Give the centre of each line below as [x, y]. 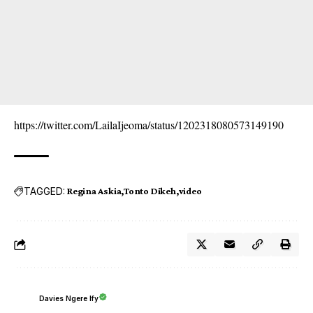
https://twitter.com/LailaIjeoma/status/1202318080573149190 [149, 125]
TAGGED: [44, 191]
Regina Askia [94, 191]
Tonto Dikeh [150, 191]
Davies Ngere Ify [69, 298]
